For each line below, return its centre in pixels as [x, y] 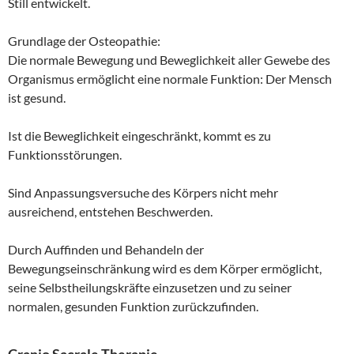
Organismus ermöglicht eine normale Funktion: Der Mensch [170, 78]
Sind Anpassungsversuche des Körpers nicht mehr [143, 192]
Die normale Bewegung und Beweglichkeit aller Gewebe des [169, 59]
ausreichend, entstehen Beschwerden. [110, 211]
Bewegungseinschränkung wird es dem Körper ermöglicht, [165, 268]
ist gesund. [37, 97]
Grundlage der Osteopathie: [84, 40]
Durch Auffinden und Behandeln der [106, 249]
